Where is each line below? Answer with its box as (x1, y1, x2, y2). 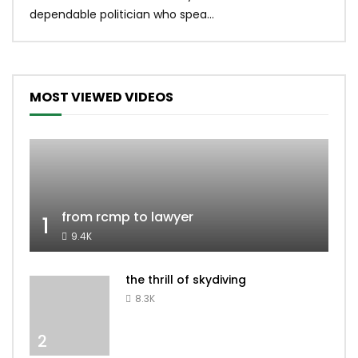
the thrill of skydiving (125, 271, 246, 288)
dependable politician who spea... (30, 6, 214, 23)
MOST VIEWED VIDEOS (30, 88, 173, 107)
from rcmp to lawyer (62, 207, 193, 226)
